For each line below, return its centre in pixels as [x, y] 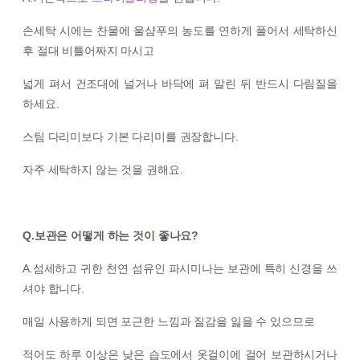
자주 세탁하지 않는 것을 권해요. [103, 169]
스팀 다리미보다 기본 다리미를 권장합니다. [131, 136]
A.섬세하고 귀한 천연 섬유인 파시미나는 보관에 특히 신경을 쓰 [180, 268]
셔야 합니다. [54, 288]
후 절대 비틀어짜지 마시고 [89, 50]
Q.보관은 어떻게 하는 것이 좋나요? [111, 235]
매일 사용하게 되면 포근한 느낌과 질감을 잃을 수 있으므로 [169, 321]
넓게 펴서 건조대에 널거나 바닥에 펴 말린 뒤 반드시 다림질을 [180, 83]
